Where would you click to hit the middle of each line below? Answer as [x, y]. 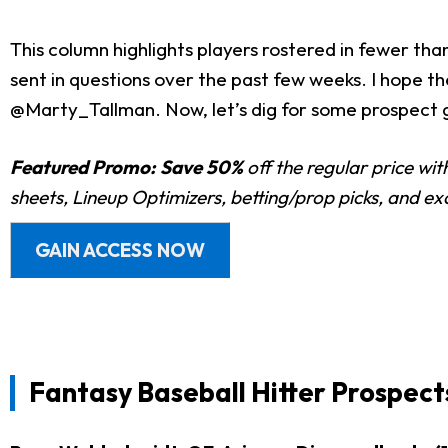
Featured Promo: [83, 167]
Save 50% [201, 167]
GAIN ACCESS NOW [120, 249]
